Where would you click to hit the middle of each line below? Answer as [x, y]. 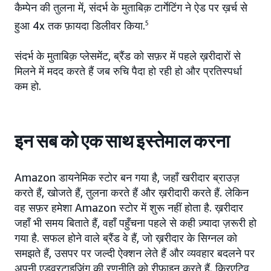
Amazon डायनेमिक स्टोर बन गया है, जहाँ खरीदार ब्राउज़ [127, 178]
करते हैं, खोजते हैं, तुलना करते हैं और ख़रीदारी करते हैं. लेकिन [132, 193]
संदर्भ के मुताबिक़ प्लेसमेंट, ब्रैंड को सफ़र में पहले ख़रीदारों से [128, 56]
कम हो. [28, 86]
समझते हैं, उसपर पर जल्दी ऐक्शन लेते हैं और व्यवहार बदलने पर [135, 253]
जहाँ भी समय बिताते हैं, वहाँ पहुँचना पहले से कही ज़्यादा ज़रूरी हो [135, 223]
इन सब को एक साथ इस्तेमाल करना [122, 142]
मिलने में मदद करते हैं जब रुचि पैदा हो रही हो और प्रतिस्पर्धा [128, 71]
